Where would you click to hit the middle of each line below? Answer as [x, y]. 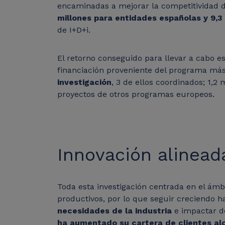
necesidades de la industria [116, 211]
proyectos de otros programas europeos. [137, 94]
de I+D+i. [75, 30]
